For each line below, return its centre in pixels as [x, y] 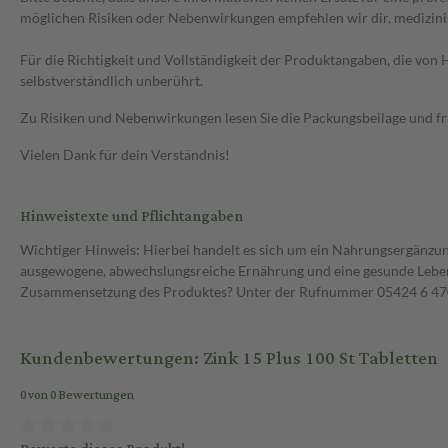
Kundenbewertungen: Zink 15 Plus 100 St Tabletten [229, 359]
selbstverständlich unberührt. [111, 81]
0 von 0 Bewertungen [77, 396]
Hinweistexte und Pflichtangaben [131, 217]
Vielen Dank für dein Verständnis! [125, 155]
